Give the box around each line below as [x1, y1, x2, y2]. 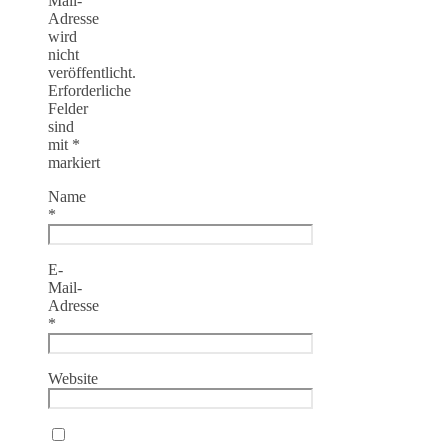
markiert [48, 153, 100, 171]
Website [48, 369, 98, 387]
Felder [48, 99, 88, 117]
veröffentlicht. [48, 63, 136, 81]
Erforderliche [48, 81, 131, 99]
